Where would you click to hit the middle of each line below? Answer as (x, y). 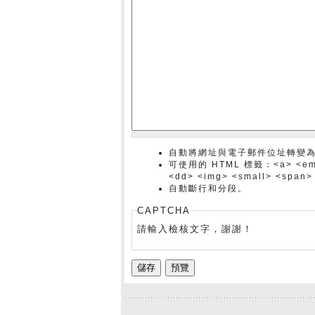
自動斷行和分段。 (208, 189)
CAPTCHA (163, 211)
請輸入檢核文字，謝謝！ (195, 229)
